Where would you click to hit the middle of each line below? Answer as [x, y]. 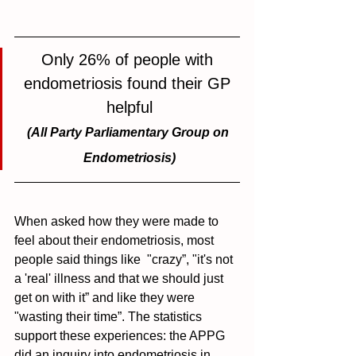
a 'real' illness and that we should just [120, 279]
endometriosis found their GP [129, 84]
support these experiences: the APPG [121, 336]
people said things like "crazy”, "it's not [125, 260]
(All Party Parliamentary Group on [129, 133]
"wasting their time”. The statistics [110, 317]
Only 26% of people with [129, 60]
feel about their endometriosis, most [116, 241]
